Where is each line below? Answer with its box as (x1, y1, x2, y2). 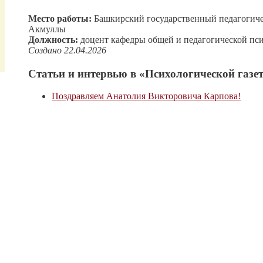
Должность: (28, 34, 80, 45)
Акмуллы (28, 23, 66, 34)
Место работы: (28, 13, 94, 23)
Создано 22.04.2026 (28, 45, 106, 55)
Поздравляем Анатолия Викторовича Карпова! (52, 91, 241, 102)
